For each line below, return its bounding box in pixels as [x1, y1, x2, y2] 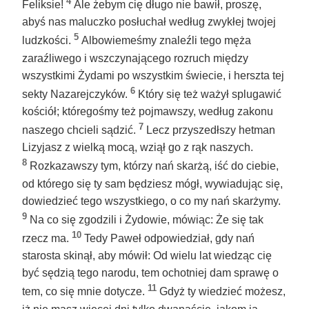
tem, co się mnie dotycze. [22, 286, 148, 298]
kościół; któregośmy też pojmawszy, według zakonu [22, 105, 273, 117]
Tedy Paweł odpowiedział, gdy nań [84, 232, 255, 245]
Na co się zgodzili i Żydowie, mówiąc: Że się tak [30, 213, 263, 226]
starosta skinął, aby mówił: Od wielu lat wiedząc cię [22, 250, 272, 262]
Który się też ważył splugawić [138, 88, 281, 100]
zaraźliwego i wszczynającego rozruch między [22, 52, 248, 64]
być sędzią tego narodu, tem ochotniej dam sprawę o [22, 267, 279, 279]
